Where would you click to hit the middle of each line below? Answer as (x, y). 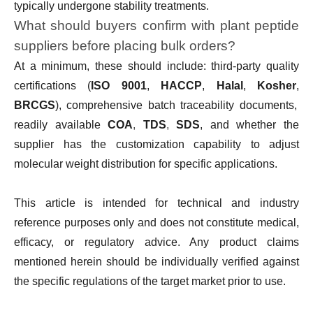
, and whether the (250, 125)
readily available (61, 125)
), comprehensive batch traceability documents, (176, 105)
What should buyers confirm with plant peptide (156, 26)
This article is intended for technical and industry (156, 203)
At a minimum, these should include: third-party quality (156, 66)
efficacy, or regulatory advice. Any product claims (156, 242)
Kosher (277, 86)
